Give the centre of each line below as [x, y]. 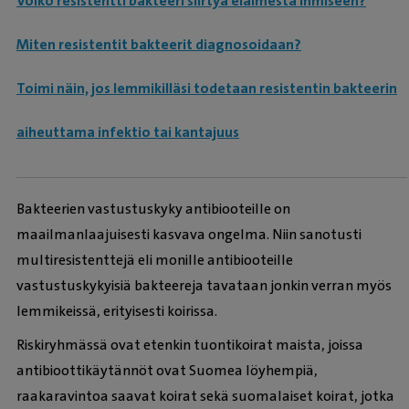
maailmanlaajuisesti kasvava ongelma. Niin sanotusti [189, 234]
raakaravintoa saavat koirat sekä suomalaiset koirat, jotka [205, 396]
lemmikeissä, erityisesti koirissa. [117, 310]
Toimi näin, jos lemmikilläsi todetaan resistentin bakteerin [207, 88]
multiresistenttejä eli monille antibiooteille [155, 259]
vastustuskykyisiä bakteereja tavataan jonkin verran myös [204, 285]
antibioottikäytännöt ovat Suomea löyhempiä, [167, 371]
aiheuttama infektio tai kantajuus [128, 131]
